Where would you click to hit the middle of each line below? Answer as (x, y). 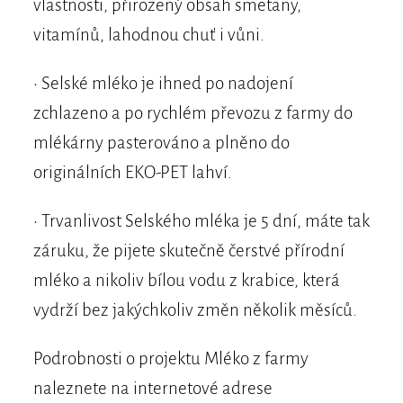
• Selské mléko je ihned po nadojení (163, 84)
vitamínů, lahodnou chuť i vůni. (148, 35)
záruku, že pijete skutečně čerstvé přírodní (188, 251)
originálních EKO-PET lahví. (132, 173)
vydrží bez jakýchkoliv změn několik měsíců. (195, 310)
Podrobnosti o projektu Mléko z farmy (170, 359)
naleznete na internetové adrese (152, 389)
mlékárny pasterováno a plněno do (161, 143)
